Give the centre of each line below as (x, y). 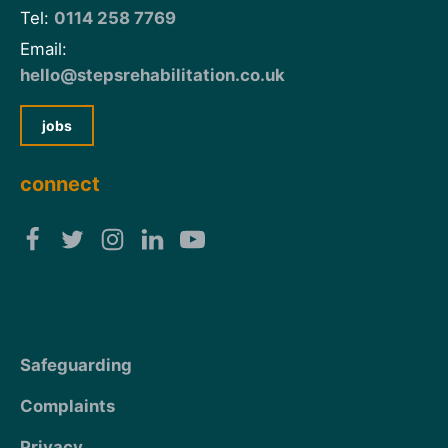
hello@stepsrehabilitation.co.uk (152, 75)
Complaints (67, 406)
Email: (43, 49)
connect (60, 184)
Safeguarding (76, 365)
